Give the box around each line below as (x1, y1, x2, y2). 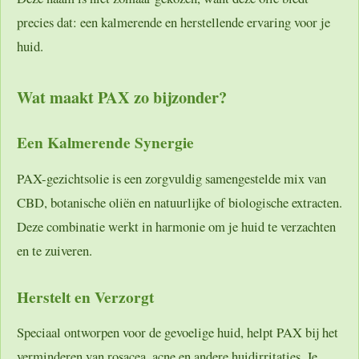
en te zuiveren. (17, 240, 92, 260)
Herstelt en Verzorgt (17, 284, 154, 309)
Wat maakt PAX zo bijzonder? (17, 84, 227, 109)
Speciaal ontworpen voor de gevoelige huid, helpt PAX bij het (17, 323, 338, 342)
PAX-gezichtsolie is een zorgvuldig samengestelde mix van (17, 168, 326, 188)
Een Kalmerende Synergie (17, 130, 194, 154)
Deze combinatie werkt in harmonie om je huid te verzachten (17, 216, 336, 236)
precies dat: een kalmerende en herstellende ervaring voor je (17, 13, 330, 32)
